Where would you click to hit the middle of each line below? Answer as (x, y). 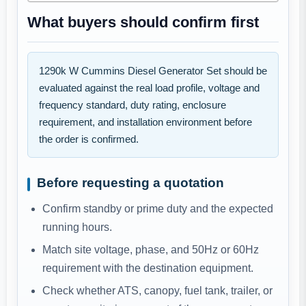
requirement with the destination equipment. (148, 268)
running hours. (77, 227)
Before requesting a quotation (130, 183)
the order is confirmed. (89, 139)
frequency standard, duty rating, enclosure (133, 105)
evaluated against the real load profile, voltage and (149, 88)
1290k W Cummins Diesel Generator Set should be (153, 71)
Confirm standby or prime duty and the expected (158, 209)
